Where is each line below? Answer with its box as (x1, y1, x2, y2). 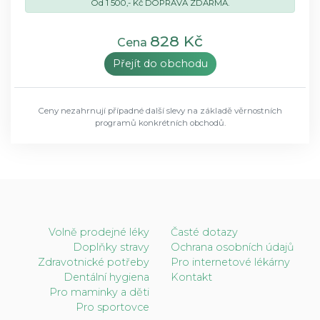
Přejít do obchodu (112, 56, 208, 70)
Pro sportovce (76, 300, 149, 314)
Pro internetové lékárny (171, 255, 290, 269)
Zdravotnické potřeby (38, 255, 149, 269)
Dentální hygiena (64, 270, 149, 284)
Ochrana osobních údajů (171, 240, 294, 254)
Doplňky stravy (73, 240, 149, 254)
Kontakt (171, 270, 212, 284)
